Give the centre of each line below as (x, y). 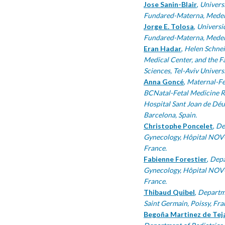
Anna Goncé (164, 82)
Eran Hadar (162, 48)
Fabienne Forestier (175, 159)
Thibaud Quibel (169, 192)
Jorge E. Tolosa (169, 26)
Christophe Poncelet (178, 126)
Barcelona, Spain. (170, 115)
